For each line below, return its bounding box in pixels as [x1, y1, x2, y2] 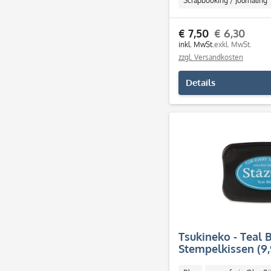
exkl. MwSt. [214, 40, 252, 49]
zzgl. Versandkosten [178, 53, 243, 62]
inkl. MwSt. [178, 40, 214, 49]
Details [186, 77, 215, 88]
